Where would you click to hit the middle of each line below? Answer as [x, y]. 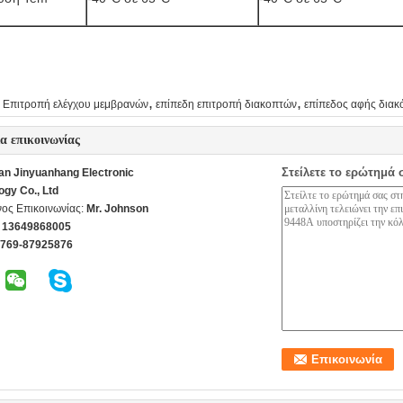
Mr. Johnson [117, 209]
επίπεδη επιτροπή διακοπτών [226, 104]
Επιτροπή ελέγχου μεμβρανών [76, 104]
